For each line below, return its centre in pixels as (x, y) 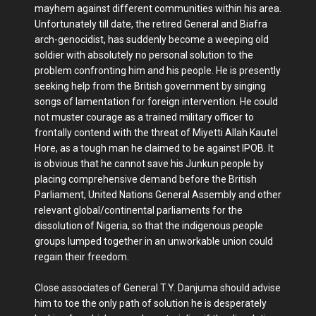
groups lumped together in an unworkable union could (154, 241)
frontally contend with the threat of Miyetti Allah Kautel (156, 133)
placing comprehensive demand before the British (146, 179)
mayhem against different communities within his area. (158, 8)
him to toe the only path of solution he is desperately (151, 303)
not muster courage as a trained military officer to (144, 117)
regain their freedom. (82, 257)
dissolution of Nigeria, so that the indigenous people (149, 226)
